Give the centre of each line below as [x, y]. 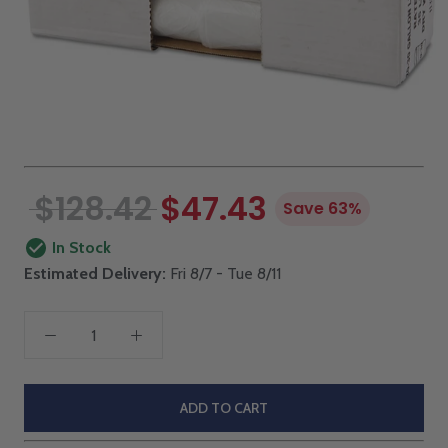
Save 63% [322, 209]
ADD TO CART [224, 408]
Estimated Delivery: [95, 274]
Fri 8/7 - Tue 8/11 [223, 274]
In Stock [81, 248]
